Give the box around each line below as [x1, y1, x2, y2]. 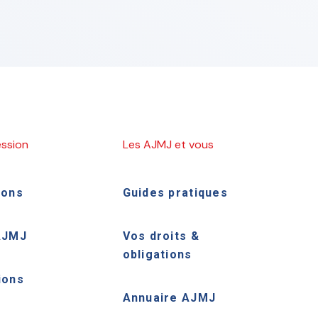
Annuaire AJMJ [122, 291, 216, 305]
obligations [122, 248, 192, 261]
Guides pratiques [122, 186, 228, 199]
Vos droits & [122, 229, 199, 243]
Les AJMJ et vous [122, 137, 214, 152]
